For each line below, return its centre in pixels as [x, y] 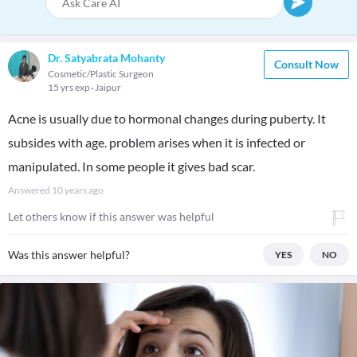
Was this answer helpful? [69, 255]
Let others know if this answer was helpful [111, 216]
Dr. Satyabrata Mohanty [106, 58]
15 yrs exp [70, 87]
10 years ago [78, 190]
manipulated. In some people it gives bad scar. [131, 166]
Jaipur [108, 87]
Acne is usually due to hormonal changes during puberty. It [167, 118]
